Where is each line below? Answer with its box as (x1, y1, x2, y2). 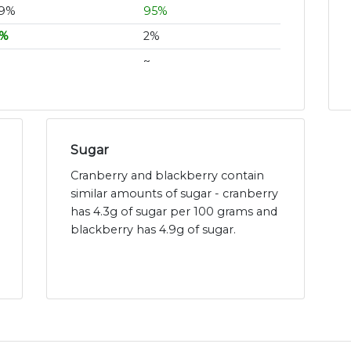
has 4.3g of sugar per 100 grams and (71, 204, 277, 219)
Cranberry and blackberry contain (71, 168, 264, 183)
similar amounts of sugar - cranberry (71, 186, 278, 201)
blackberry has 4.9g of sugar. (71, 223, 236, 237)
